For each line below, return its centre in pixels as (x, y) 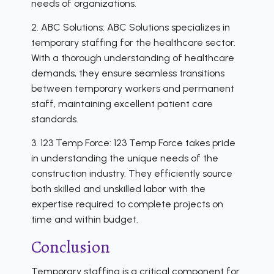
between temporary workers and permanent (133, 88)
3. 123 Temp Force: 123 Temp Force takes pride (133, 143)
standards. (55, 119)
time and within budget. (85, 219)
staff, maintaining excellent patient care (122, 103)
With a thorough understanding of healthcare (133, 57)
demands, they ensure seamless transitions (128, 73)
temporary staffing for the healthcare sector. (133, 42)
